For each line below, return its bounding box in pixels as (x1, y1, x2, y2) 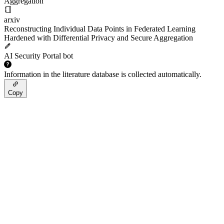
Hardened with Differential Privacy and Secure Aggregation (4, 33, 193, 42)
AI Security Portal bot (4, 51, 73, 60)
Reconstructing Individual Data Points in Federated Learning (4, 24, 195, 33)
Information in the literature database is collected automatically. (4, 70, 201, 78)
